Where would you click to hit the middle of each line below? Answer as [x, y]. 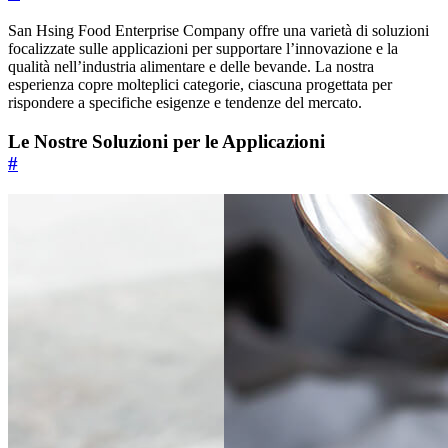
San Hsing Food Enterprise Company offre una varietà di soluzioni [218, 31]
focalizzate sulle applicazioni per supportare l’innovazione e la [203, 49]
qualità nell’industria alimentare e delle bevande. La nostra [191, 67]
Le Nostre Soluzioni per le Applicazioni [166, 142]
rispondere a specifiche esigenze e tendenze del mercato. [185, 103]
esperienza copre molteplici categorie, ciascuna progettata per [200, 85]
